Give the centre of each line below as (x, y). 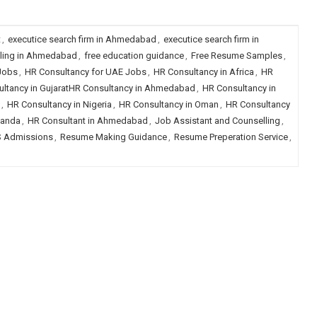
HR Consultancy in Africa (203, 72)
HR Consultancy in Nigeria (59, 104)
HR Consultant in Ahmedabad (87, 121)
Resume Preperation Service (231, 137)
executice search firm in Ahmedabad (82, 39)
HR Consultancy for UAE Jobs (85, 72)
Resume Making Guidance (113, 137)
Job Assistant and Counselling (217, 121)
